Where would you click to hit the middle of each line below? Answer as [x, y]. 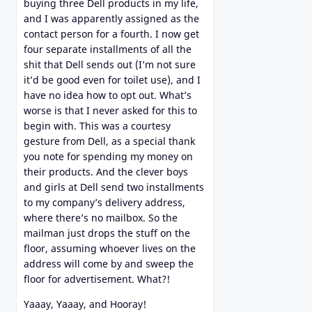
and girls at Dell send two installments [114, 187]
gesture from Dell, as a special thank [109, 141]
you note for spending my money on [108, 157]
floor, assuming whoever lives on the [110, 249]
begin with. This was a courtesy [97, 126]
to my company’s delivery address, [104, 203]
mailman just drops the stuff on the [107, 233]
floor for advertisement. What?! [97, 279]
